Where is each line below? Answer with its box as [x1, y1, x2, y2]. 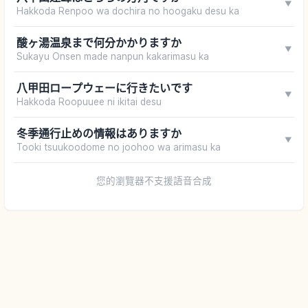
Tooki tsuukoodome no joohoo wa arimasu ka [16, 142, 221, 153]
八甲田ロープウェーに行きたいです [16, 81, 192, 96]
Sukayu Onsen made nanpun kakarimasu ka [16, 51, 209, 63]
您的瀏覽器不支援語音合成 [96, 175, 212, 187]
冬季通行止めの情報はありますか [16, 126, 181, 141]
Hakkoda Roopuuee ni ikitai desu [16, 96, 162, 108]
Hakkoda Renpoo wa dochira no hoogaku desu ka [16, 5, 239, 17]
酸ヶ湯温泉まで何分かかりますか [16, 36, 181, 50]
